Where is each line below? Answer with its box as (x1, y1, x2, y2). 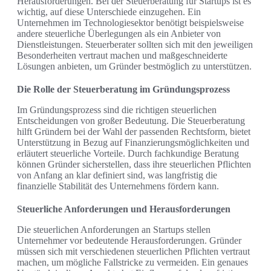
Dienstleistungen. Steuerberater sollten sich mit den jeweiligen (17, 39, 253, 50)
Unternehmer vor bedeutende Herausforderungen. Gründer (17, 235, 241, 246)
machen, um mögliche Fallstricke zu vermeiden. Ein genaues (17, 257, 248, 268)
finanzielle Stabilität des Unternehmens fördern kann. (17, 181, 219, 192)
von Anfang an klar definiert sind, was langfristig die (17, 170, 217, 181)
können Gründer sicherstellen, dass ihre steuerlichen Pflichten (17, 159, 251, 170)
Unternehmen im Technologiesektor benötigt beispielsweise (17, 18, 244, 28)
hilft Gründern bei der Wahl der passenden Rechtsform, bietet (17, 126, 250, 137)
